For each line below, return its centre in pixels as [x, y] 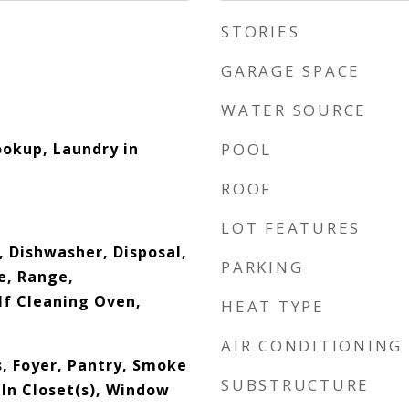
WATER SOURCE [294, 110]
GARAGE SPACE [291, 71]
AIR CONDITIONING [312, 346]
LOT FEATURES [291, 228]
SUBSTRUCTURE [295, 385]
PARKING [262, 267]
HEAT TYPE [273, 306]
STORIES [261, 31]
